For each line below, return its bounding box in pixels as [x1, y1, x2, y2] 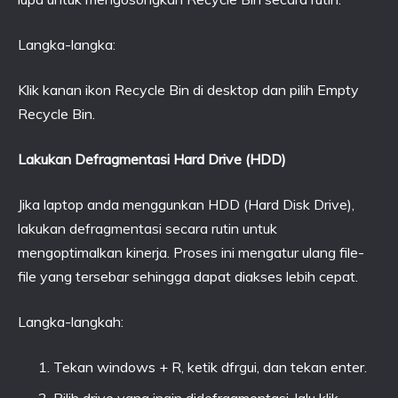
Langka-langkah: [18, 313, 123, 330]
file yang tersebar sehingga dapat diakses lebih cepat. [18, 267, 358, 285]
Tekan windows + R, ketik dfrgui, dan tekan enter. [53, 358, 367, 376]
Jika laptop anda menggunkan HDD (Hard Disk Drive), [18, 195, 354, 213]
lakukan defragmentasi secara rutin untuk [18, 219, 277, 237]
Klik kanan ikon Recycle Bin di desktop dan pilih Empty [18, 81, 359, 99]
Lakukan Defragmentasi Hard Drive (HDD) [18, 150, 286, 168]
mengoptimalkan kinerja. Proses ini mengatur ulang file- [18, 243, 364, 261]
